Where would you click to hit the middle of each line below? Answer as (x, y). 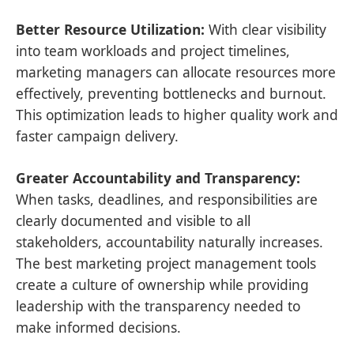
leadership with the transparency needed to (158, 305)
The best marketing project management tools (166, 263)
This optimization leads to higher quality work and (177, 114)
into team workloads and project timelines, (153, 50)
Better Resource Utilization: (110, 29)
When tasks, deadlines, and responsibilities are (167, 199)
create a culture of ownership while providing (162, 284)
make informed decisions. (98, 327)
